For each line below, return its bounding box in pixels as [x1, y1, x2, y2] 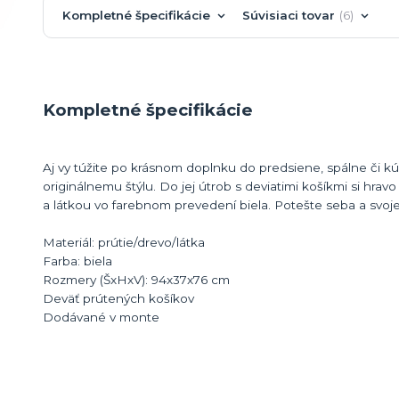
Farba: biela [43, 254, 112, 269]
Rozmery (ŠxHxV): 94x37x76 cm [43, 273, 230, 288]
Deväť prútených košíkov [43, 291, 194, 306]
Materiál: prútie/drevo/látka [43, 235, 205, 250]
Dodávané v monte [43, 310, 159, 325]
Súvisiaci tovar [241, 8, 335, 23]
